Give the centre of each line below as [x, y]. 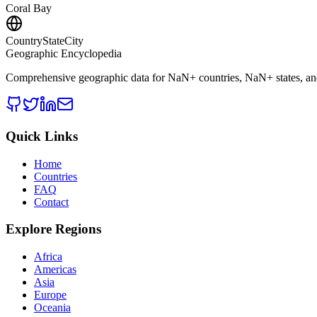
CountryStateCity [45, 41]
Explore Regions [53, 229]
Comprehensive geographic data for [87, 78]
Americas [55, 270]
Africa [48, 257]
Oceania [52, 308]
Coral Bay [29, 8]
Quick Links [42, 136]
